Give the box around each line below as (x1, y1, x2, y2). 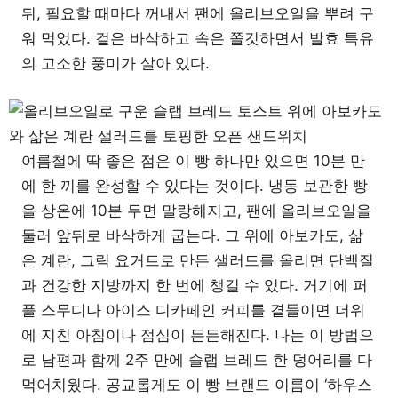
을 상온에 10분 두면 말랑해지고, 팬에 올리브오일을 (21, 201, 371, 219)
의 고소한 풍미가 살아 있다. (21, 54, 210, 72)
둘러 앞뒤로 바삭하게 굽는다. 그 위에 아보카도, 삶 (21, 226, 363, 244)
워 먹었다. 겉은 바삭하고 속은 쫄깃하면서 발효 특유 (21, 29, 374, 47)
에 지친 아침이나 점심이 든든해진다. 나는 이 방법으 (21, 325, 374, 344)
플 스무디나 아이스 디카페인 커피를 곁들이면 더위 (21, 300, 365, 319)
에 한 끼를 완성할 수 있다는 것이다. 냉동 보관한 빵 (21, 176, 368, 195)
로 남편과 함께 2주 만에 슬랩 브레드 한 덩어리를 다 (21, 350, 372, 369)
